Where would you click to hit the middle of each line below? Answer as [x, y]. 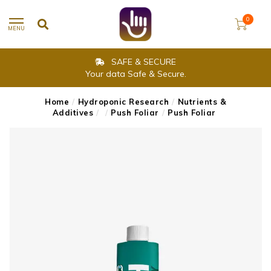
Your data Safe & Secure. [135, 74]
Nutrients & [202, 102]
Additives [73, 113]
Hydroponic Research [123, 102]
